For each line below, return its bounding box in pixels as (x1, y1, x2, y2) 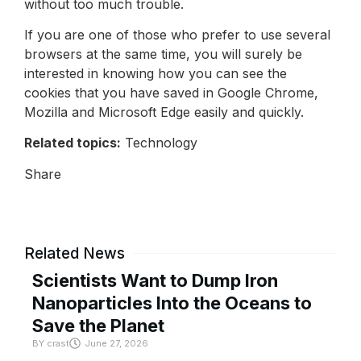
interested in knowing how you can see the (24, 64, 287, 81)
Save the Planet (32, 314, 164, 336)
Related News (24, 243, 125, 263)
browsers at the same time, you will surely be (24, 45, 302, 62)
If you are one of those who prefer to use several (24, 26, 330, 43)
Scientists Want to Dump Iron (32, 269, 278, 291)
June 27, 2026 (85, 337, 148, 349)
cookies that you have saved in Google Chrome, (24, 84, 318, 101)
